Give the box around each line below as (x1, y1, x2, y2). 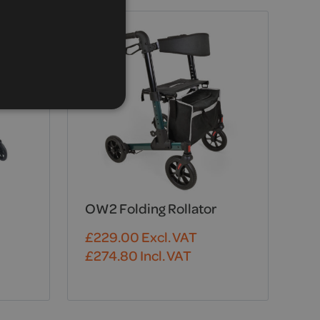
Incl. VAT (138, 246, 191, 266)
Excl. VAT (141, 227, 197, 247)
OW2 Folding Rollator (85, 199, 216, 219)
